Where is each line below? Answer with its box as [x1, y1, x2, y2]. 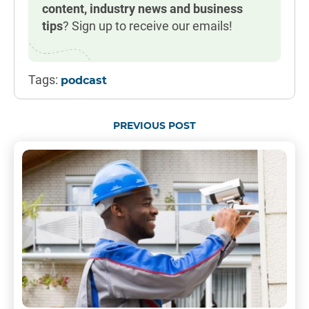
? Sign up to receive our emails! [63, 18, 232, 33]
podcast [61, 74, 107, 86]
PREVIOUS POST [113, 121, 196, 131]
